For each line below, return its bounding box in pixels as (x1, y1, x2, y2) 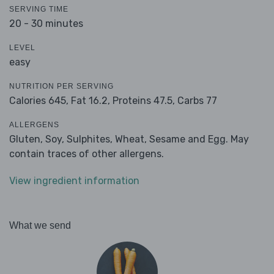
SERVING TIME (9, 5, 68, 14)
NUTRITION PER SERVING (9, 82, 114, 91)
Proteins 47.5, (113, 95, 175, 107)
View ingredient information (9, 175, 139, 187)
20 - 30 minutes (9, 18, 83, 30)
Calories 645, (9, 95, 71, 107)
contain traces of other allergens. (9, 148, 164, 160)
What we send (9, 220, 71, 231)
